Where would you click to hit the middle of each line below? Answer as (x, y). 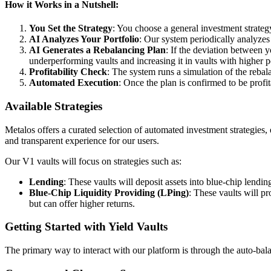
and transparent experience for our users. (82, 140)
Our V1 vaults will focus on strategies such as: (93, 161)
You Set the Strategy (71, 28)
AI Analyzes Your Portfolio (84, 39)
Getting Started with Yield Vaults (86, 227)
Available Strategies (54, 106)
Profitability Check (68, 72)
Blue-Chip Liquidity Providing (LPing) (109, 192)
